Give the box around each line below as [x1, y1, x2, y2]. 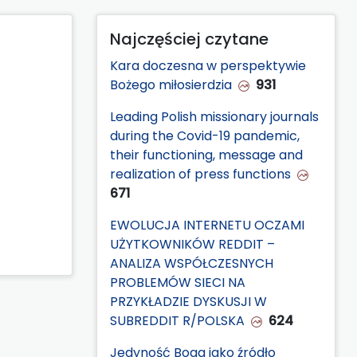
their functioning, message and [110, 145, 303, 164]
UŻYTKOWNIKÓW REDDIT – [110, 234, 275, 253]
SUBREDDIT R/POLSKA [110, 311, 245, 330]
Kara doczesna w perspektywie [110, 56, 306, 75]
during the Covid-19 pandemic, [110, 126, 300, 145]
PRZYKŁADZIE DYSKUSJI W [110, 292, 267, 311]
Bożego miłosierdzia [110, 75, 232, 94]
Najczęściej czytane [110, 27, 269, 50]
